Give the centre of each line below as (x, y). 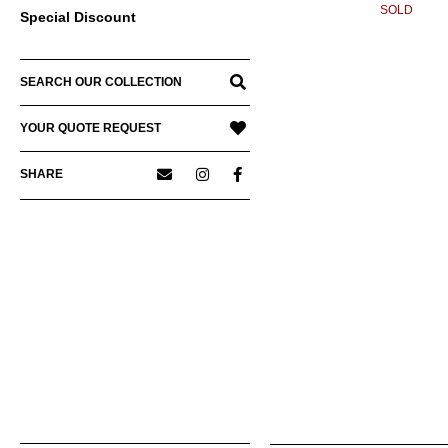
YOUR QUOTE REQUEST (90, 128)
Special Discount (78, 17)
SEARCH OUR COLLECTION (101, 82)
